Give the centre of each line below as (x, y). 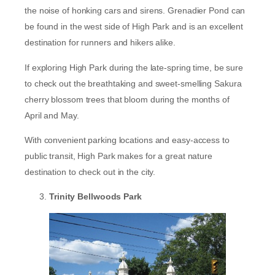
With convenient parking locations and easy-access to (127, 140)
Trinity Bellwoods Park (95, 197)
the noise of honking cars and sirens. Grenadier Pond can (135, 11)
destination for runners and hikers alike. (101, 43)
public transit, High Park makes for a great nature (118, 156)
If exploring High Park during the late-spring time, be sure (134, 67)
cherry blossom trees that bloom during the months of (128, 99)
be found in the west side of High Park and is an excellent (134, 27)
